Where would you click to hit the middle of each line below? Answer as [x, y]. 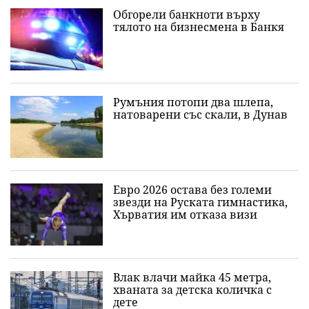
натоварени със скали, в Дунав [200, 115]
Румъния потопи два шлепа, [193, 102]
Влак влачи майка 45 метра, [192, 278]
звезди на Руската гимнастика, [200, 202]
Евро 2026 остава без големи [192, 190]
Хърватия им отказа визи [185, 215]
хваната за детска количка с [192, 290]
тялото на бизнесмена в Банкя [199, 27]
